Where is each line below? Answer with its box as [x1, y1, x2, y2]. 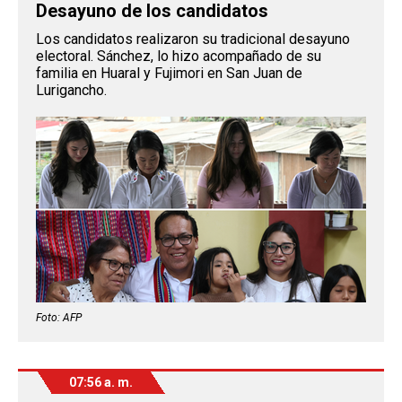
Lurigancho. [36, 81, 107, 99]
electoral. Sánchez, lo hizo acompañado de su [36, 47, 321, 65]
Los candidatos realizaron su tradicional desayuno [36, 30, 350, 48]
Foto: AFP [36, 310, 82, 324]
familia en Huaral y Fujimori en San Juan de [36, 64, 302, 82]
